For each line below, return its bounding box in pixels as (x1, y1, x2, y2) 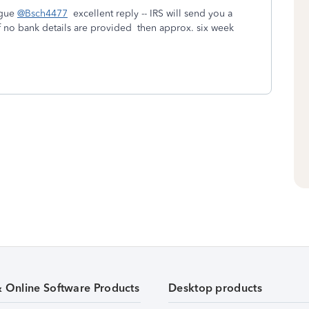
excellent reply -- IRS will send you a (68, 8, 232, 19)
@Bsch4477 (17, 8, 68, 19)
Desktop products (168, 281, 262, 295)
